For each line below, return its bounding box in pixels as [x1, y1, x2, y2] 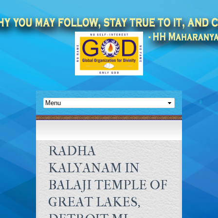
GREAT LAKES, [48, 194, 141, 210]
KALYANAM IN [48, 160, 140, 176]
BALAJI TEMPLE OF [48, 177, 167, 193]
